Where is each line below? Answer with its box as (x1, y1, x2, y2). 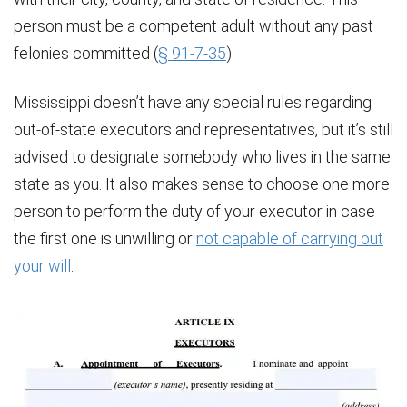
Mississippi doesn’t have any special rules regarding (14, 92, 372, 112)
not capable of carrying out (196, 228, 383, 248)
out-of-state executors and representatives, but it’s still (14, 119, 393, 139)
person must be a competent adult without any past (14, 15, 373, 35)
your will (14, 255, 71, 275)
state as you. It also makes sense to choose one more (14, 174, 390, 194)
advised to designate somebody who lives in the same (14, 146, 391, 166)
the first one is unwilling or (14, 228, 196, 248)
